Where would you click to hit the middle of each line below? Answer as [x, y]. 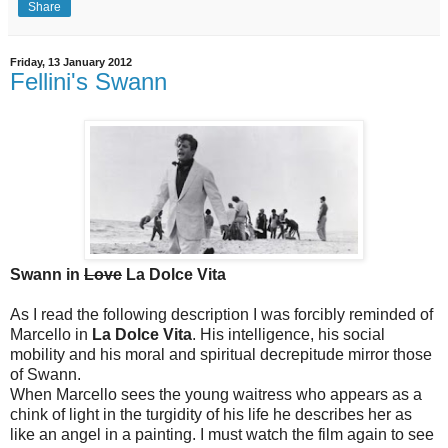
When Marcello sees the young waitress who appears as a [216, 394]
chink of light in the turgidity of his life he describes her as [211, 414]
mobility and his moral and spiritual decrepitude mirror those [221, 354]
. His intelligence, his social [288, 334]
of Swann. [45, 374]
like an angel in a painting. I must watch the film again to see [222, 434]
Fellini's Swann [88, 81]
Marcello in [51, 334]
